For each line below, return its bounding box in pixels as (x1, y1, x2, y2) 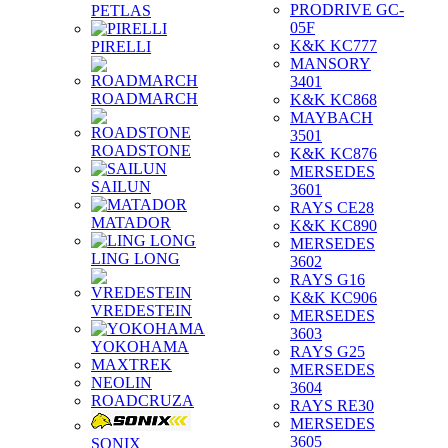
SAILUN (91, 178, 151, 195)
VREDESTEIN (91, 302, 192, 319)
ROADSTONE (91, 142, 191, 159)
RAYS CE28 (290, 199, 374, 216)
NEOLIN (91, 374, 152, 391)
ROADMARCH (91, 90, 198, 107)
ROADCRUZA (91, 392, 194, 409)
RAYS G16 (290, 271, 365, 288)
